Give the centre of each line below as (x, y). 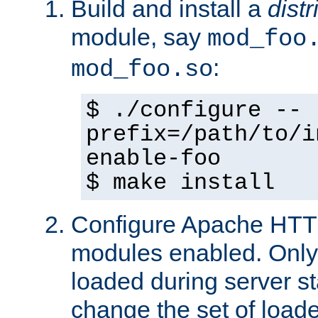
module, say (139, 37)
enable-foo (153, 159)
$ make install (180, 183)
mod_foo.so (142, 70)
